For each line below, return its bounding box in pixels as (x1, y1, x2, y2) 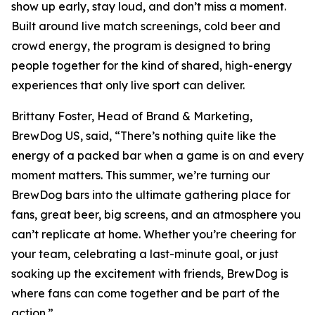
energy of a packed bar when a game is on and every (11, 148, 304, 162)
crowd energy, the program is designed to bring (11, 39, 271, 53)
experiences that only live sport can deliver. (11, 78, 245, 92)
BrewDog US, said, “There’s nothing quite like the (11, 129, 276, 143)
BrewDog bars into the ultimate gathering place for (11, 188, 290, 202)
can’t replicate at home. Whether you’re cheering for (11, 227, 296, 241)
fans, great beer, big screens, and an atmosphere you (11, 207, 301, 221)
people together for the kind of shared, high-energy (11, 58, 292, 72)
